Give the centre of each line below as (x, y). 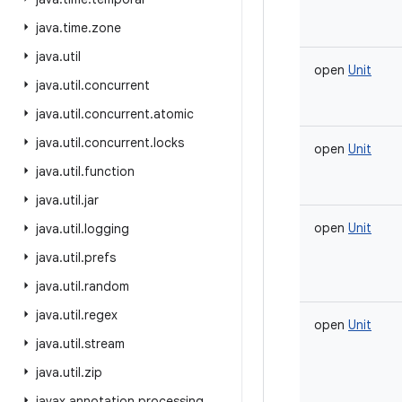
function (109, 171)
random (107, 286)
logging (107, 229)
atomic (174, 114)
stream (105, 344)
